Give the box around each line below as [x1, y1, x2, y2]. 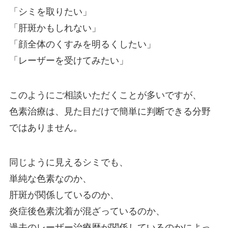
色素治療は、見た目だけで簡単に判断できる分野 [9, 106, 211, 117]
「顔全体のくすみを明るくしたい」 [9, 39, 156, 50]
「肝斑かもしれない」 [9, 23, 101, 34]
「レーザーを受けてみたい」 [9, 55, 128, 66]
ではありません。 [9, 123, 82, 133]
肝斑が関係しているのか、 [9, 189, 119, 200]
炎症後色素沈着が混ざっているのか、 [9, 206, 165, 216]
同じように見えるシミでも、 [9, 157, 128, 167]
